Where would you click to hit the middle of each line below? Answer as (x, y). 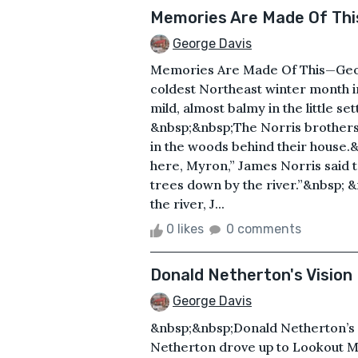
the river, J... (187, 204)
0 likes (185, 229)
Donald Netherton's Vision (251, 275)
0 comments (264, 229)
